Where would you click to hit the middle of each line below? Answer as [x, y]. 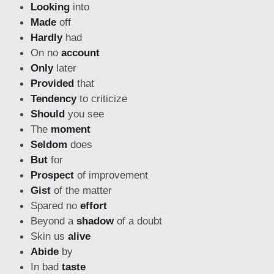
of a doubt [138, 221]
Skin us [49, 236]
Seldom [49, 144]
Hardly [46, 37]
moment [71, 129]
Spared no [55, 206]
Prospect [52, 175]
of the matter [81, 190]
